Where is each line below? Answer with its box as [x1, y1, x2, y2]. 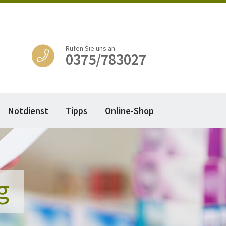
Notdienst [8, 105, 48, 117]
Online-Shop [104, 105, 154, 117]
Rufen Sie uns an [66, 44, 116, 53]
